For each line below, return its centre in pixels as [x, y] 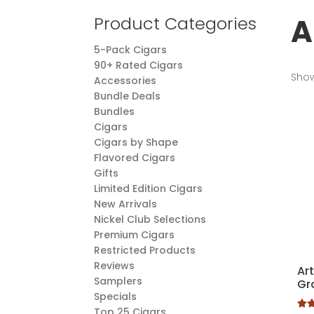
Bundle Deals [128, 96]
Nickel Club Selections [150, 220]
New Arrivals [126, 204]
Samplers [118, 281]
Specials [116, 297]
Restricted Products [145, 251]
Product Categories [176, 24]
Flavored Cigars [135, 158]
